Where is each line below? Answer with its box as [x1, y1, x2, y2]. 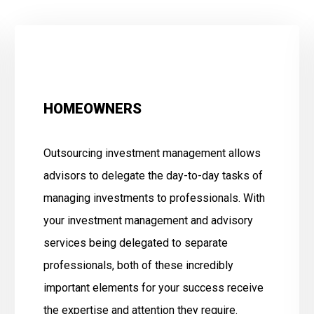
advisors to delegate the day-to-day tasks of [43, 169, 264, 182]
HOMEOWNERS [43, 100, 142, 117]
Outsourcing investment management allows [43, 146, 261, 160]
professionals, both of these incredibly [43, 259, 234, 272]
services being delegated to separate [43, 236, 228, 250]
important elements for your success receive [43, 281, 264, 294]
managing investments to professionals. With [43, 191, 266, 205]
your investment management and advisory [43, 214, 254, 227]
